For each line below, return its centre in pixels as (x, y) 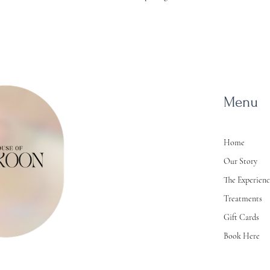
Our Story (241, 161)
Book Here (242, 236)
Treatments (243, 198)
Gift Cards (242, 217)
